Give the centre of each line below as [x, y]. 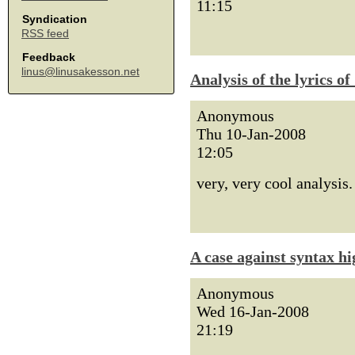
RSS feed [45, 33]
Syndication [55, 19]
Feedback [49, 57]
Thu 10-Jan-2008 [251, 134]
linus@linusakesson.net [80, 71]
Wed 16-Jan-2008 [253, 311]
